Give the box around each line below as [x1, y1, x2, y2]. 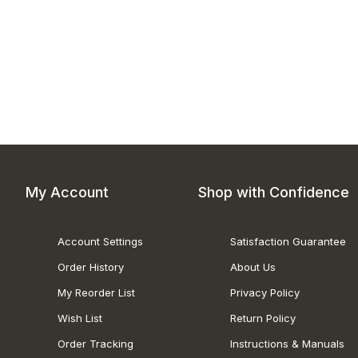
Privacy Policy [229, 286, 300, 299]
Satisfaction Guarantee [229, 235, 346, 248]
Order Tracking [58, 337, 133, 350]
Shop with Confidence [197, 184, 349, 201]
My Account [26, 184, 109, 201]
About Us [229, 261, 276, 273]
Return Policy [229, 312, 296, 324]
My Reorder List [58, 286, 135, 299]
